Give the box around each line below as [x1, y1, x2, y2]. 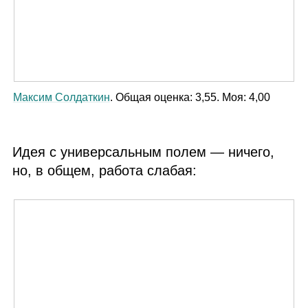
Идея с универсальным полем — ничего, [12, 144, 275, 160]
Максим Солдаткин [12, 91, 110, 104]
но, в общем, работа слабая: [12, 163, 197, 179]
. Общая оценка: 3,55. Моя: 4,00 [109, 91, 270, 104]
